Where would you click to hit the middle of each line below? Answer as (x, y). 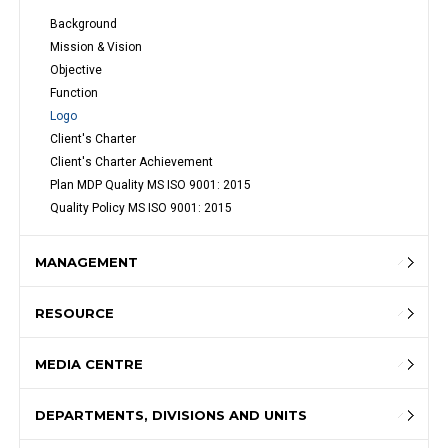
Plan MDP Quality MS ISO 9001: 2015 (151, 185)
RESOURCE (75, 313)
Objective (76, 70)
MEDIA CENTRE (89, 364)
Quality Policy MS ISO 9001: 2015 (141, 208)
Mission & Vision (96, 47)
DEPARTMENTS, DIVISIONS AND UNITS (171, 415)
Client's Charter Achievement (132, 162)
